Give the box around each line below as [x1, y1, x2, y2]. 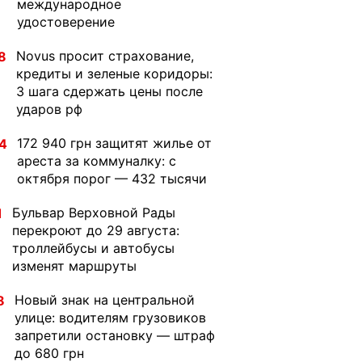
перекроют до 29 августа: [12, 222, 179, 238]
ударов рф [16, 101, 82, 117]
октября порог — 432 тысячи [17, 170, 207, 187]
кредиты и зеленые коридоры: [16, 65, 213, 82]
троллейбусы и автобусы [12, 240, 175, 256]
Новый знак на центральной [15, 292, 195, 308]
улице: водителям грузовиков [15, 309, 206, 326]
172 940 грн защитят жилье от [17, 135, 212, 151]
